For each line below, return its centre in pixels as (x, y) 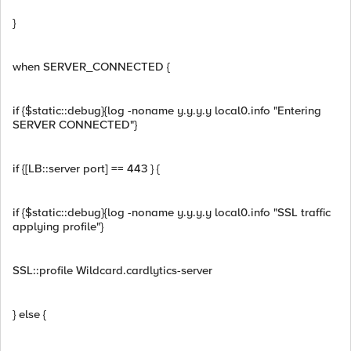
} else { (29, 314)
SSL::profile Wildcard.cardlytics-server (112, 270)
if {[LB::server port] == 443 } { (86, 168)
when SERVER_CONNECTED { (91, 67)
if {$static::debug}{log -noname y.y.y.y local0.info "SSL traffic (172, 212)
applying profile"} (58, 226)
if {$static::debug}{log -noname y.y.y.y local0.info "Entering (167, 110)
